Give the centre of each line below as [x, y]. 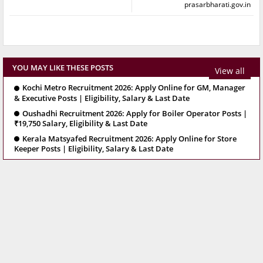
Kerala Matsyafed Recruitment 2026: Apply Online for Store [129, 139]
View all [230, 70]
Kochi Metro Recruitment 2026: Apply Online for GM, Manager [134, 88]
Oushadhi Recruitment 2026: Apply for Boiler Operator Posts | [135, 113]
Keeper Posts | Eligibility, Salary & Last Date [94, 149]
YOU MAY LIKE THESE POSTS [63, 68]
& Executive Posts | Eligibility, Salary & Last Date [102, 98]
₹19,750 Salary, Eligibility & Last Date [81, 123]
